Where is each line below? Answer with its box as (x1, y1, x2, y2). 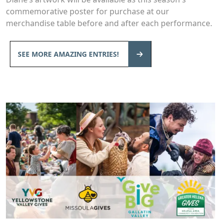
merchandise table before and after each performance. (6, 17, 212, 29)
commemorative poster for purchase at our (6, 5, 169, 17)
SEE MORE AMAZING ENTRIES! (18, 49, 121, 59)
